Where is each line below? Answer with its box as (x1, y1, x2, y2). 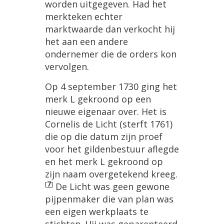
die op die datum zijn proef (45, 130, 162, 143)
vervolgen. (45, 60, 89, 73)
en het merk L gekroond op (45, 155, 163, 168)
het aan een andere (45, 35, 128, 48)
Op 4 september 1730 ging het (45, 80, 177, 93)
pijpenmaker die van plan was (45, 193, 173, 205)
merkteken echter (45, 10, 122, 23)
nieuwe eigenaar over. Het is (45, 105, 166, 118)
